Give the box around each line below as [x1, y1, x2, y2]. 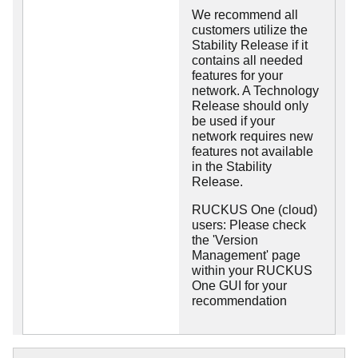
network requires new [192, 129, 313, 144]
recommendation [192, 294, 287, 308]
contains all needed [192, 54, 303, 68]
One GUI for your [192, 279, 287, 293]
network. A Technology [192, 84, 319, 98]
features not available [192, 145, 313, 159]
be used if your [192, 114, 275, 129]
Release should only [192, 99, 308, 113]
